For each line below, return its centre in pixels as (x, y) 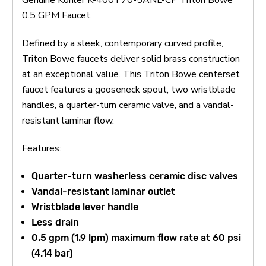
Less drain (56, 222)
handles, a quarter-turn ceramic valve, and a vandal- (128, 105)
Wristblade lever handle (85, 207)
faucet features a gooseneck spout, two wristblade (129, 89)
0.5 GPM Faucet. (57, 15)
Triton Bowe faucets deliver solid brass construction (131, 58)
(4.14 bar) (53, 253)
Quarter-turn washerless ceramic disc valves (135, 176)
